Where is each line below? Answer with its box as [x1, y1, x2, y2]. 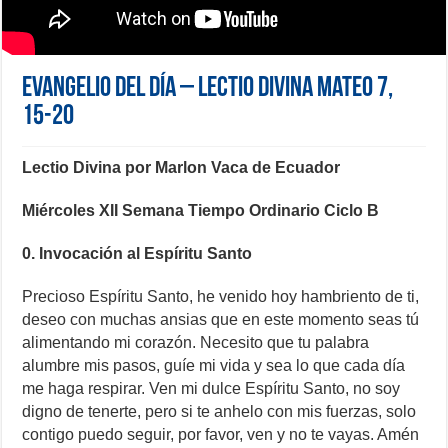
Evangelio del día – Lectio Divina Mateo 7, [22, 75, 394, 104]
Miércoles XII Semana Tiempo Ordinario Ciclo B [22, 202, 380, 220]
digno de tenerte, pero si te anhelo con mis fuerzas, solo [22, 403, 417, 421]
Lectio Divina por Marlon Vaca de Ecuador [22, 159, 341, 177]
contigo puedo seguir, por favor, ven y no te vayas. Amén [22, 426, 420, 444]
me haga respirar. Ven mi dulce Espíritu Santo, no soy [22, 380, 401, 398]
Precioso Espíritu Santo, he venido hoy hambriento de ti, [22, 288, 420, 306]
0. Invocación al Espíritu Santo [22, 245, 253, 263]
